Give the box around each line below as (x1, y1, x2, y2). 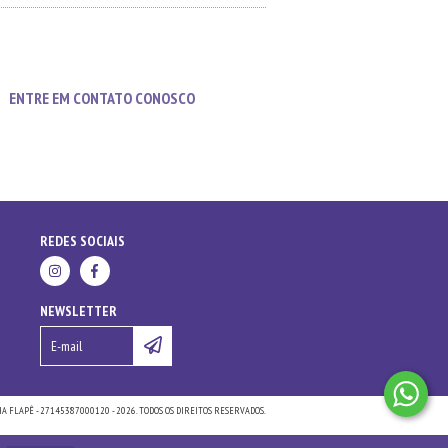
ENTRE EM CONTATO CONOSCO (9, 88, 196, 108)
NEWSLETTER (39, 302, 117, 320)
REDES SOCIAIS (39, 232, 125, 250)
